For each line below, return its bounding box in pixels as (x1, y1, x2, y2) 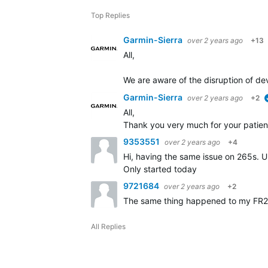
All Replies (91, 222, 126, 231)
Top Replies (91, 11, 130, 20)
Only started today (123, 164, 197, 174)
